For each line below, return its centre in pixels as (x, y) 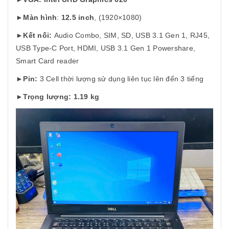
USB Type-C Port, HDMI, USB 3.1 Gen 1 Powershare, (106, 48)
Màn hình (40, 17)
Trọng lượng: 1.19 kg (61, 97)
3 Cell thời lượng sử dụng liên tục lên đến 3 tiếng (120, 79)
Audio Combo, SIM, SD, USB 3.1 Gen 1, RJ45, (131, 35)
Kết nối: (38, 35)
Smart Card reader (48, 61)
